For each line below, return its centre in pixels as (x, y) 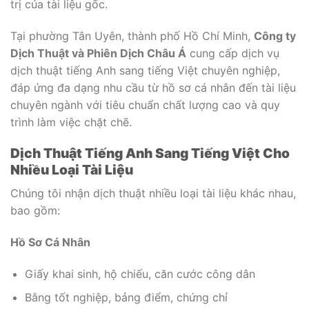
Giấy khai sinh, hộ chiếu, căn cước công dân (140, 273)
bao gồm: (35, 211)
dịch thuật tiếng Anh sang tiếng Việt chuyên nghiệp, (145, 70)
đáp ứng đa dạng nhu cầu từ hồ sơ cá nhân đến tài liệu (153, 87)
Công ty (275, 36)
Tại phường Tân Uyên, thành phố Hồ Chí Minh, (132, 36)
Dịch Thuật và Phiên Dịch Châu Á (98, 53)
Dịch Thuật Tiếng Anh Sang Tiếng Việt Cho (150, 153)
